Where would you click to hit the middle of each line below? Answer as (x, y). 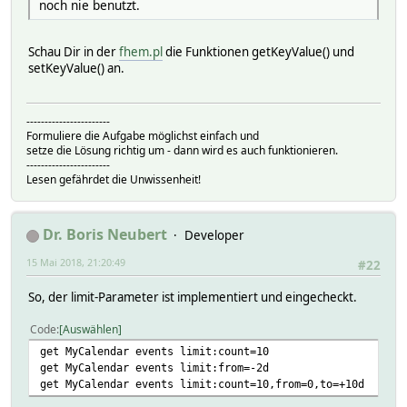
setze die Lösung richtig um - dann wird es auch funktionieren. (182, 151)
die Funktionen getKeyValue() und (258, 52)
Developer (214, 236)
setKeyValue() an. (76, 69)
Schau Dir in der (74, 52)
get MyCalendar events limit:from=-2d (154, 367)
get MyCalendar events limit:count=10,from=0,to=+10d (202, 383)
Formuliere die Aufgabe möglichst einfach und (143, 136)
